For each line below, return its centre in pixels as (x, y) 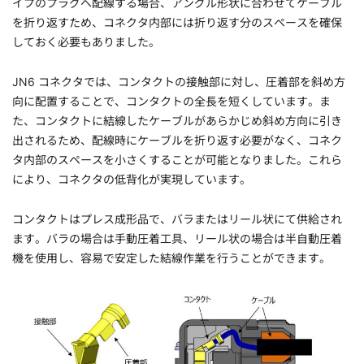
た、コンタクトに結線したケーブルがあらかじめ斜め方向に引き (177, 121)
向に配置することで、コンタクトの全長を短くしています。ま (171, 101)
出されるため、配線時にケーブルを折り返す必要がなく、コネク (177, 140)
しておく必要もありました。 (86, 42)
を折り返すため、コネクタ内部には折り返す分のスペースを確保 (177, 22)
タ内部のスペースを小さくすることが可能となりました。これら (177, 160)
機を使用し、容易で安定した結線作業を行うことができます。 (171, 258)
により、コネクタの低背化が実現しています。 (132, 179)
